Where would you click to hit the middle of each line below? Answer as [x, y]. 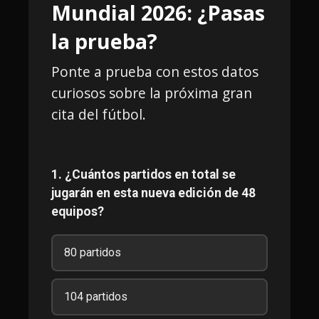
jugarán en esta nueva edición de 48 [153, 193]
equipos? [78, 211]
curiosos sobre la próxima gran [152, 93]
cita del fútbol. [99, 114]
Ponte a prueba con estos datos [155, 71]
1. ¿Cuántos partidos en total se [143, 174]
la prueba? [104, 41]
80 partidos [93, 252]
